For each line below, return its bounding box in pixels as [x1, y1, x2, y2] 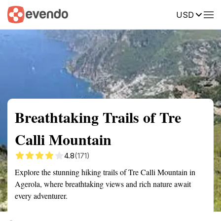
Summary [7, 9, 37, 18]
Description [138, 9, 175, 18]
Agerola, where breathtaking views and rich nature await [15, 179, 191, 189]
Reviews [190, 9, 218, 18]
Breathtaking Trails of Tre [15, 106, 181, 128]
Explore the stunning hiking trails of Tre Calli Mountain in [15, 167, 195, 177]
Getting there [81, 9, 123, 18]
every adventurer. [15, 190, 68, 201]
